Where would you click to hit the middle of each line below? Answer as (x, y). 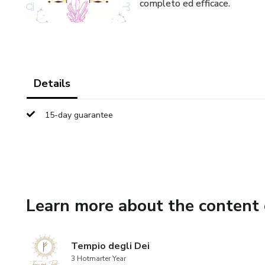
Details (52, 83)
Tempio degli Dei (110, 246)
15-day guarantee (79, 115)
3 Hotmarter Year (98, 258)
